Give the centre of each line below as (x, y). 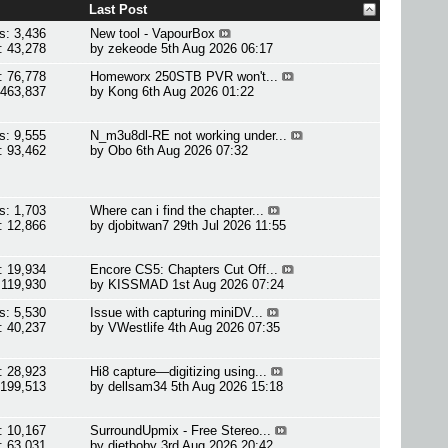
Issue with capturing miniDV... (177, 312)
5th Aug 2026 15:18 (227, 386)
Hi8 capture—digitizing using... (179, 371)
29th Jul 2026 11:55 (230, 225)
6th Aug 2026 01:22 (198, 91)
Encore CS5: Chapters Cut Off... (184, 269)
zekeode (133, 48)
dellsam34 (138, 386)
